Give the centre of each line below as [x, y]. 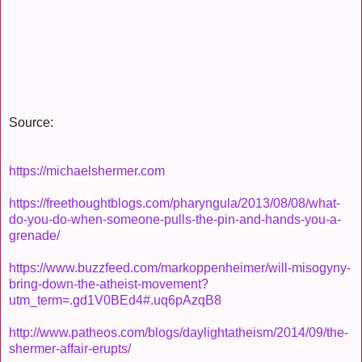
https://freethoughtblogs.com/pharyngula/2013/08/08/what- [175, 204]
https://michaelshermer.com [87, 171]
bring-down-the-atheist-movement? [109, 284]
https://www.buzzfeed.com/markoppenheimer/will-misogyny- [180, 268]
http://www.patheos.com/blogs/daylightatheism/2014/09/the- [179, 333]
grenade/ [34, 236]
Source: [31, 123]
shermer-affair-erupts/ [70, 349]
